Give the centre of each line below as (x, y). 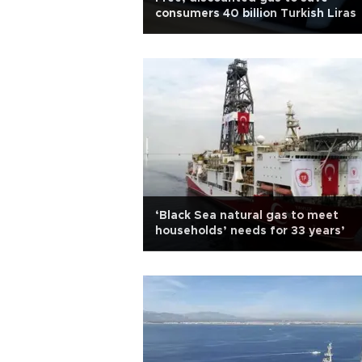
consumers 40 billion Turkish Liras (256, 14)
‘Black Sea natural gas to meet (247, 216)
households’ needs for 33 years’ (250, 231)
